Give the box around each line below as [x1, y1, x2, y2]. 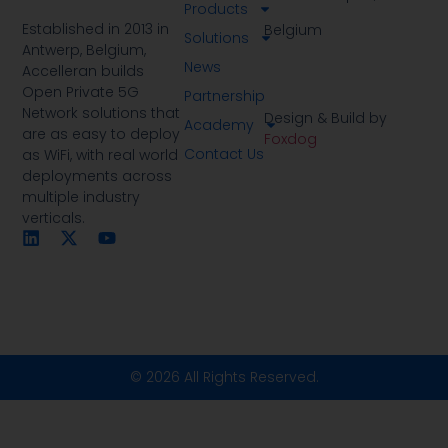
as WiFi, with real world [22, 144, 179, 165]
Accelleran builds [22, 60, 145, 81]
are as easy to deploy [22, 123, 181, 144]
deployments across [22, 165, 173, 186]
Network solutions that [22, 102, 181, 123]
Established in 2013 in [22, 18, 170, 39]
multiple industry [22, 186, 141, 207]
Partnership [183, 85, 265, 106]
